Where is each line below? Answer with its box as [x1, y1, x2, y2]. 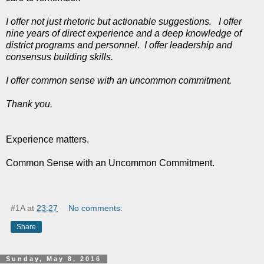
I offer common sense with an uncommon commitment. [6, 75, 232, 85]
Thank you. [6, 98, 52, 109]
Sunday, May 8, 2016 [6, 255, 101, 263]
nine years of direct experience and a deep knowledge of [6, 28, 242, 38]
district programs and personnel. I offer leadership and [6, 39, 232, 50]
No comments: [68, 203, 123, 213]
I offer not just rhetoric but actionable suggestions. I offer [6, 16, 242, 27]
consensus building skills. [6, 51, 115, 62]
